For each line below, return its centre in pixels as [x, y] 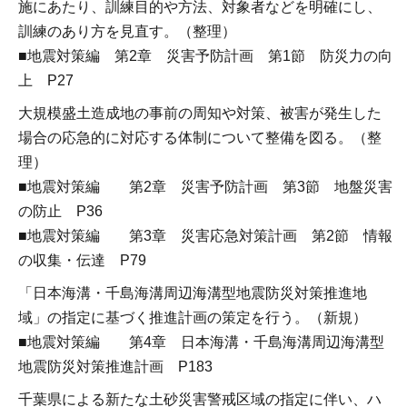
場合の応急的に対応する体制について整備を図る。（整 [200, 137]
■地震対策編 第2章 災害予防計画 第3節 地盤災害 [205, 186]
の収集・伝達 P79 [82, 260]
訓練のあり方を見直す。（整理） [127, 31]
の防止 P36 [60, 211]
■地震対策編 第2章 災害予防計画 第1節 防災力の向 [205, 55]
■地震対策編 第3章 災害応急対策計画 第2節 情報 [205, 235]
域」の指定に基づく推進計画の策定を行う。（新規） [193, 317]
